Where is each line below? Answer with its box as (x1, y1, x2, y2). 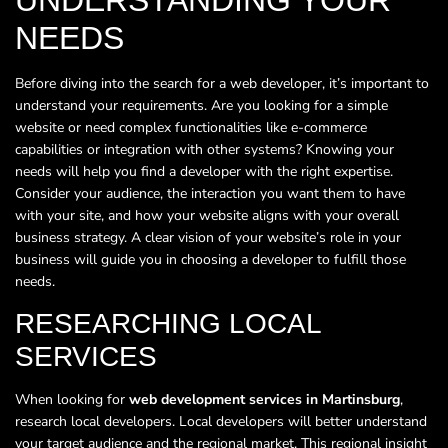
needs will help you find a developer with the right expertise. (15, 161, 393, 181)
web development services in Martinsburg (129, 390, 400, 410)
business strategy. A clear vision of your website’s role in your (15, 227, 401, 247)
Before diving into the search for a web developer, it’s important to (15, 73, 429, 93)
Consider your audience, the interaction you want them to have (15, 183, 405, 203)
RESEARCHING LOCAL (15, 308, 321, 340)
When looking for (15, 390, 129, 410)
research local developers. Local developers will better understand (15, 412, 427, 432)
